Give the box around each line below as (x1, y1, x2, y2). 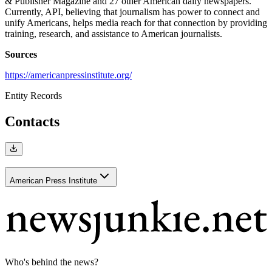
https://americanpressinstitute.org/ (5, 70, 132, 81)
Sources (5, 49, 37, 60)
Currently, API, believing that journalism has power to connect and (5, 7, 260, 18)
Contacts (5, 114, 59, 130)
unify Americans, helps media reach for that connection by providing (5, 18, 267, 29)
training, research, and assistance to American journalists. (5, 29, 222, 39)
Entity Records (5, 90, 62, 101)
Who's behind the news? (5, 256, 98, 267)
